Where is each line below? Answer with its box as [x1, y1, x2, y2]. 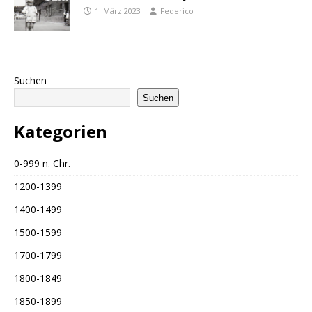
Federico [160, 6, 194, 17]
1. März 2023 [95, 6, 141, 17]
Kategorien [14, 120, 107, 143]
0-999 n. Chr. [14, 157, 70, 171]
